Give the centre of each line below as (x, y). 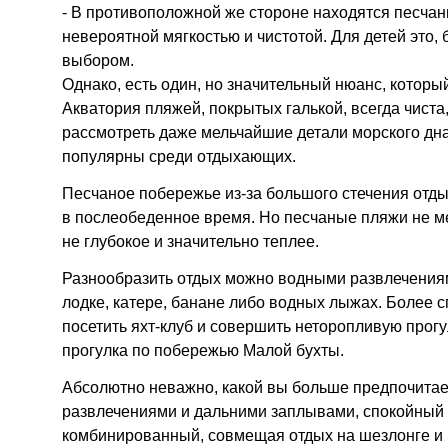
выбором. (98, 61)
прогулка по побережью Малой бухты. (203, 350)
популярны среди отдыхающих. (179, 157)
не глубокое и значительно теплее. (191, 241)
